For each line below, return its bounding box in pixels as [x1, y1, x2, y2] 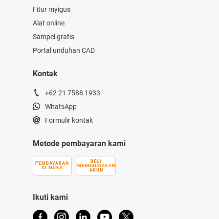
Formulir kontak [44, 116, 93, 124]
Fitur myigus [32, 5, 70, 13]
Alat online [32, 19, 65, 27]
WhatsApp [44, 102, 77, 110]
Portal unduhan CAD [32, 46, 95, 54]
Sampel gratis [32, 32, 74, 41]
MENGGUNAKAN [77, 163, 115, 168]
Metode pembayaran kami [32, 138, 126, 148]
